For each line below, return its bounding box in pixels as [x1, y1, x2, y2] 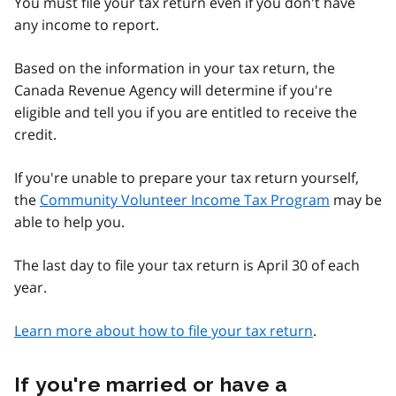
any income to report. [14, 15, 159, 35]
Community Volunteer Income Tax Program [40, 190, 330, 210]
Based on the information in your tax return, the [14, 58, 335, 79]
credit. [14, 125, 57, 145]
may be [330, 190, 382, 210]
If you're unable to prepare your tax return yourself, [14, 168, 359, 188]
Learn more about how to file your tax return [14, 321, 313, 341]
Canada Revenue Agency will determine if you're [14, 80, 332, 101]
